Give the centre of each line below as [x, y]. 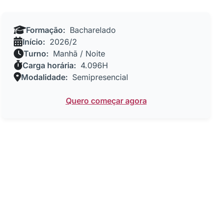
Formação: [46, 30]
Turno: [36, 54]
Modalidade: [44, 77]
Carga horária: [49, 65]
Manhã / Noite [78, 54]
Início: [34, 42]
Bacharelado [92, 30]
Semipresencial [99, 77]
